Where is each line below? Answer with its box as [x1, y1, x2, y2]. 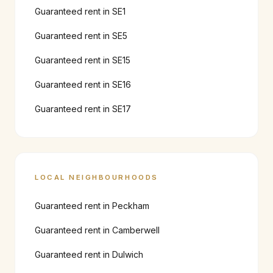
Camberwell [112, 225, 160, 235]
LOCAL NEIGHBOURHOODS [35, 173, 158, 182]
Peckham [112, 200, 149, 211]
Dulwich [112, 249, 143, 260]
